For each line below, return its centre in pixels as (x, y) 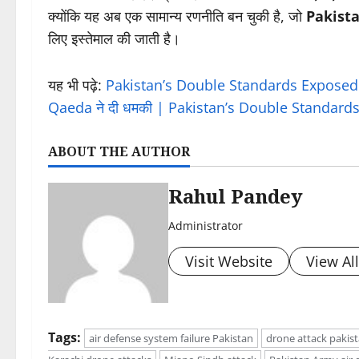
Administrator (206, 226)
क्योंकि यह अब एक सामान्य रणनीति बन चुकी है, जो (177, 16)
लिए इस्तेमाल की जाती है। (114, 39)
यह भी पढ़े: (77, 85)
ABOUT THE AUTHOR (119, 152)
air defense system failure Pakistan (171, 339)
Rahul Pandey (236, 196)
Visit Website (229, 262)
